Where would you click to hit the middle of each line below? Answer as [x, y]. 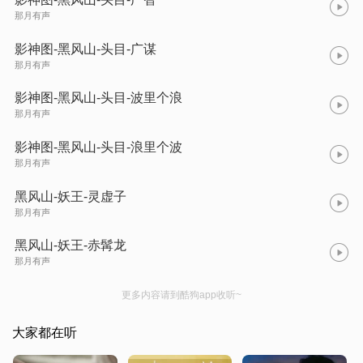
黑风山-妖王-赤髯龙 [70, 246]
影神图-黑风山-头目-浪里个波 [98, 147]
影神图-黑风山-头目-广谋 [85, 49]
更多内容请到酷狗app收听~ [181, 295]
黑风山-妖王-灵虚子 [70, 196]
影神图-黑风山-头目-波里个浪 [98, 98]
